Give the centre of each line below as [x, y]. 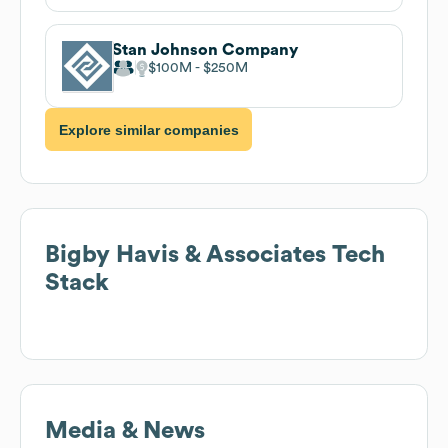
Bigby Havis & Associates [185, 255]
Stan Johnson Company [205, 49]
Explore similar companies [148, 129]
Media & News [125, 431]
